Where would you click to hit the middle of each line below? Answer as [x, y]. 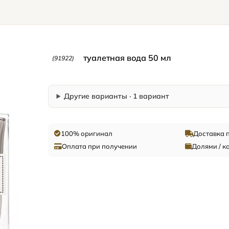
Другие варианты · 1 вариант [117, 96]
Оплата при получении [99, 146]
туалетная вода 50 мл [127, 58]
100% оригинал [86, 133]
